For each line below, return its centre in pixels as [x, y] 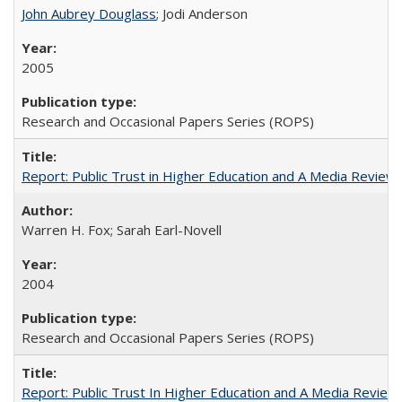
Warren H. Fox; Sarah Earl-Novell [122, 230]
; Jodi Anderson [202, 13]
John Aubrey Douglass [89, 13]
